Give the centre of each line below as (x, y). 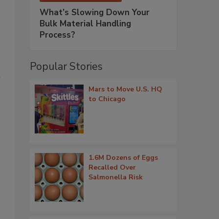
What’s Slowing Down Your (95, 13)
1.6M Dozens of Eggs (123, 158)
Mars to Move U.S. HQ (125, 89)
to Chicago (107, 99)
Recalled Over (112, 168)
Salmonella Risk (116, 177)
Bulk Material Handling (85, 24)
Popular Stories (66, 67)
